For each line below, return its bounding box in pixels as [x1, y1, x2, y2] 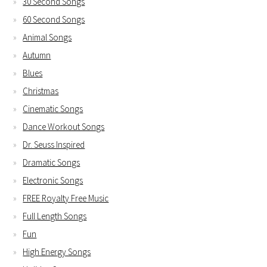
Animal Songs [23, 32, 72, 44]
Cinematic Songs [23, 103, 83, 115]
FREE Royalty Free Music [23, 193, 109, 204]
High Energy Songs [23, 246, 91, 258]
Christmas [23, 85, 59, 97]
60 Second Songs [23, 14, 85, 26]
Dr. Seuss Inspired [23, 139, 85, 151]
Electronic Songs [23, 175, 83, 187]
